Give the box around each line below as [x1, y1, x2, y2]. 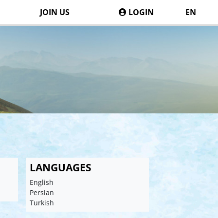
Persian [29, 188, 54, 198]
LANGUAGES [29, 161, 91, 175]
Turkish [29, 198, 54, 208]
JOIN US [39, 6, 70, 18]
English [29, 178, 54, 187]
